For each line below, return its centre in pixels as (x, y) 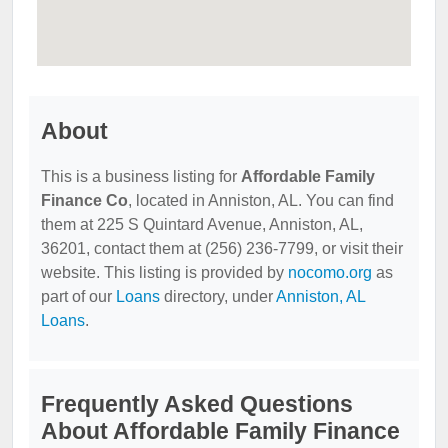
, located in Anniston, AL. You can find (261, 200)
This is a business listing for (141, 176)
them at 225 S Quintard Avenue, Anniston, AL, (202, 224)
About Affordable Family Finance (220, 431)
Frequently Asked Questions (197, 404)
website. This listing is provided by (164, 272)
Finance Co (84, 200)
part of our (78, 296)
